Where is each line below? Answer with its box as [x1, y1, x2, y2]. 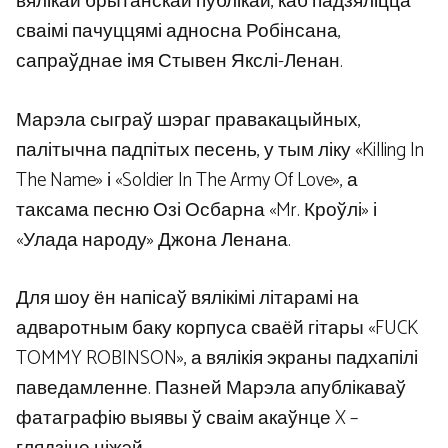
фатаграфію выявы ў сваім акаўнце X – [16, 403, 358, 435]
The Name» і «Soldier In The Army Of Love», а [16, 164, 358, 196]
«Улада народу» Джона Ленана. [16, 224, 291, 256]
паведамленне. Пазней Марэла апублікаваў [16, 373, 406, 405]
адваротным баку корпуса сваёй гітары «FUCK [16, 313, 418, 345]
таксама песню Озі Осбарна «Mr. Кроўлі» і [16, 194, 377, 226]
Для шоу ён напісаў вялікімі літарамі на [16, 283, 359, 315]
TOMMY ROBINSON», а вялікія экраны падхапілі [16, 343, 418, 375]
